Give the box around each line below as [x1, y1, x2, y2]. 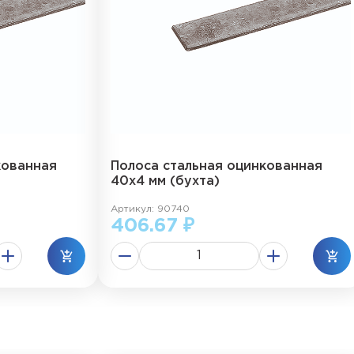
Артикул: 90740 [111, 205, 190, 213]
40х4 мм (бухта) [111, 175, 220, 187]
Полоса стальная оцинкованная [111, 160, 322, 172]
